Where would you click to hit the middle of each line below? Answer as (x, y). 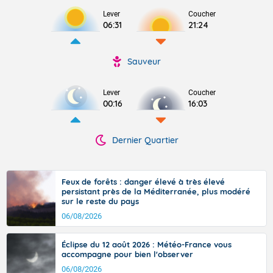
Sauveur (144, 62)
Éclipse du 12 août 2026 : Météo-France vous (147, 244)
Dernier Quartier (145, 140)
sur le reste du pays (100, 201)
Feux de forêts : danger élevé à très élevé (143, 182)
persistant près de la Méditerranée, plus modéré (156, 191)
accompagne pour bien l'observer (127, 254)
